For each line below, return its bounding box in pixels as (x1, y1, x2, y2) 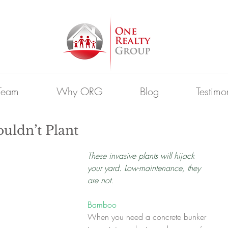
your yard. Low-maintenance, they (88, 162, 203, 174)
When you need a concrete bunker (88, 211, 209, 222)
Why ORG (56, 84, 102, 98)
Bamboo (88, 199, 117, 210)
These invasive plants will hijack (88, 150, 197, 161)
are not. (88, 175, 113, 186)
